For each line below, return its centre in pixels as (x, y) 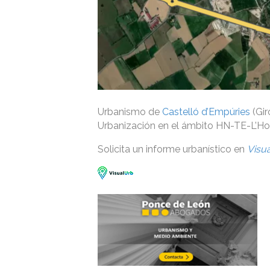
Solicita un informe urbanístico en (172, 149)
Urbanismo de (130, 111)
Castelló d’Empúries (206, 111)
